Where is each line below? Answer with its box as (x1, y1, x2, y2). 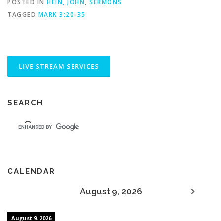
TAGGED (7, 10, 38, 19)
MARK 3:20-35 (38, 10, 86, 19)
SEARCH (7, 98, 43, 107)
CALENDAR (7, 166, 55, 176)
